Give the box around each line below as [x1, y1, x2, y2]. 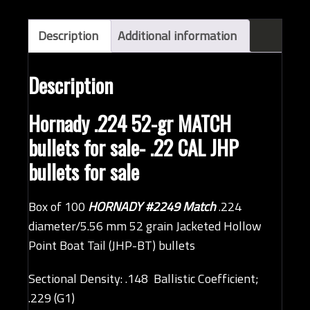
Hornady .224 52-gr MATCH [28, 108, 231, 138]
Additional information [118, 26, 237, 45]
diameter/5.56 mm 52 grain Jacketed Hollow [28, 217, 262, 236]
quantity [27, 56, 71, 75]
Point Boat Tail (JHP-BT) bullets [28, 236, 195, 255]
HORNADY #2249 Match [88, 197, 216, 217]
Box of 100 [28, 197, 88, 217]
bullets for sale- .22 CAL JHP [28, 132, 239, 163]
